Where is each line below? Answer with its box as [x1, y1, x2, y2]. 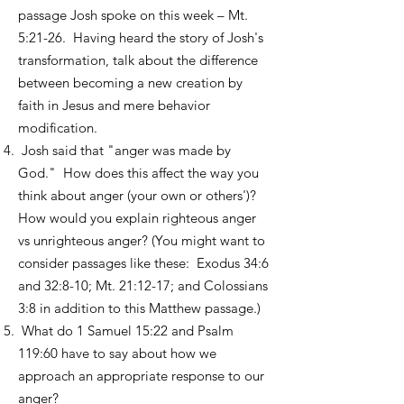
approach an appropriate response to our [18, 367, 264, 384]
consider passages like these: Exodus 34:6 [18, 254, 269, 271]
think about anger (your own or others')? [18, 187, 260, 204]
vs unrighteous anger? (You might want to [18, 232, 265, 249]
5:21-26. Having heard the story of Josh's [18, 29, 263, 46]
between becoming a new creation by [18, 74, 243, 91]
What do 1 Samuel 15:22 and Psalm [18, 322, 234, 339]
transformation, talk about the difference [18, 51, 258, 69]
